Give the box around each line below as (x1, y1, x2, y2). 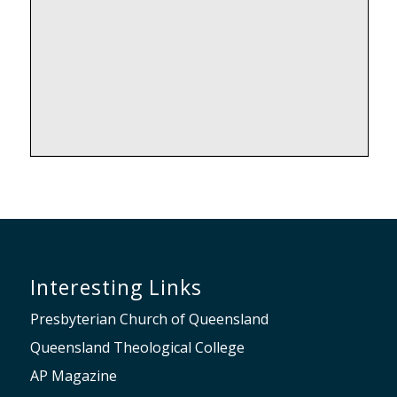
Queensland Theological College (29, 338, 245, 358)
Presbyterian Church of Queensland (29, 309, 269, 330)
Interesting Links (29, 273, 202, 302)
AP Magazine (29, 366, 117, 386)
